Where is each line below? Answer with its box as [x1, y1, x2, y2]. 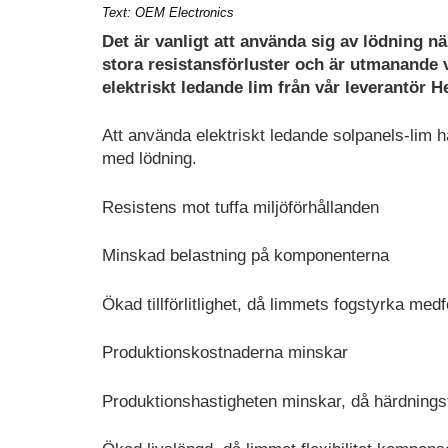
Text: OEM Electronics [102, 4, 234, 20]
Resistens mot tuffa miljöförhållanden [102, 197, 379, 217]
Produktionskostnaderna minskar [102, 343, 348, 363]
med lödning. [102, 149, 197, 169]
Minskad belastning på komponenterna [102, 246, 389, 266]
